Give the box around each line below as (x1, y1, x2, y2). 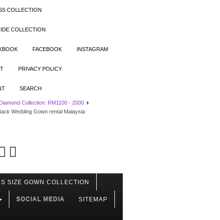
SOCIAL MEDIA (16, 195, 65, 202)
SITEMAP (79, 196, 108, 203)
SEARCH (20, 85, 42, 91)
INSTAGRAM (77, 46, 108, 52)
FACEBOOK (32, 46, 62, 52)
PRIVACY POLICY (18, 66, 62, 72)
